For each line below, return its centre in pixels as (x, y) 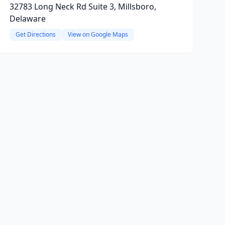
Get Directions (35, 34)
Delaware (27, 19)
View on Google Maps (98, 34)
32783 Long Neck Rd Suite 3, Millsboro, (83, 7)
